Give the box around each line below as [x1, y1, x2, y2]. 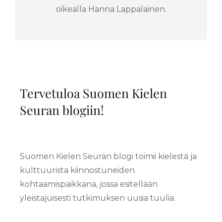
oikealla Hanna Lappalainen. [55, 4, 166, 14]
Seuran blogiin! [20, 102, 104, 118]
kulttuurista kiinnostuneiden [20, 166, 135, 175]
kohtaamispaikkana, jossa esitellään [20, 179, 158, 189]
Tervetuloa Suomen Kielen [20, 85, 167, 102]
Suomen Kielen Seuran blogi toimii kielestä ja [20, 152, 197, 162]
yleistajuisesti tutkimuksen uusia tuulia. [20, 193, 175, 203]
